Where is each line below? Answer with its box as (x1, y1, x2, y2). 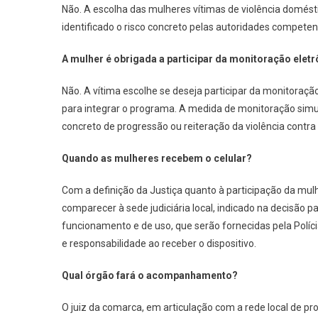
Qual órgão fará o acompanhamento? (62, 270, 238, 281)
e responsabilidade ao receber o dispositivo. (62, 238, 256, 249)
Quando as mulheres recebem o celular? (62, 153, 252, 164)
